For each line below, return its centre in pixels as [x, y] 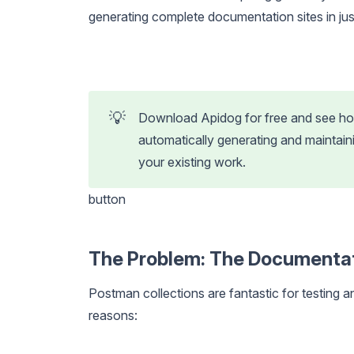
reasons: [113, 315]
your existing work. [192, 162]
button [107, 199]
